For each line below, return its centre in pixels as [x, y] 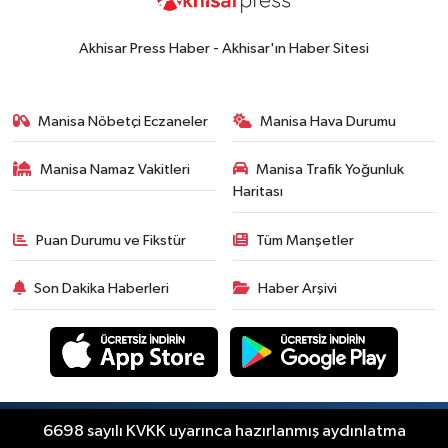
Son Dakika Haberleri [102, 289]
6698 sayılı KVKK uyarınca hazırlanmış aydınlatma [224, 431]
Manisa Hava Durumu [328, 121]
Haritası [257, 192]
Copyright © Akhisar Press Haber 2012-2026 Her [264, 430]
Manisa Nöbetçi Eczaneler [123, 121]
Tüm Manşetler [305, 240]
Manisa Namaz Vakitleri [115, 170]
